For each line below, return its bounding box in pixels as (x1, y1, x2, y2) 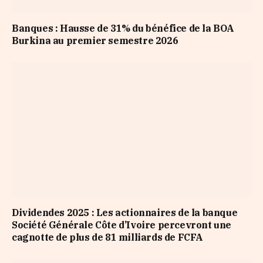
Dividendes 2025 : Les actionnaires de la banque (12, 206, 238, 218)
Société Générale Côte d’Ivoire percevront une (12, 218, 232, 231)
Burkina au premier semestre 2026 (12, 35, 178, 47)
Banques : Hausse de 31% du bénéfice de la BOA (12, 22, 235, 35)
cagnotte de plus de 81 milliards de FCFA (12, 231, 204, 243)
